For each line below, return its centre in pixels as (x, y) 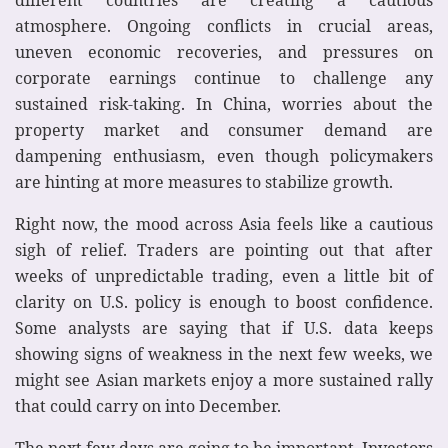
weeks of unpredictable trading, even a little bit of (224, 275)
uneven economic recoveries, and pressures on (224, 51)
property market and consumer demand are (224, 129)
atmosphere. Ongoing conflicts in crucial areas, (224, 25)
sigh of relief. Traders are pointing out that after (224, 249)
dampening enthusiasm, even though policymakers (224, 155)
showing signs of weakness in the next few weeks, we (224, 353)
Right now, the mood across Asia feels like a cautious (224, 223)
